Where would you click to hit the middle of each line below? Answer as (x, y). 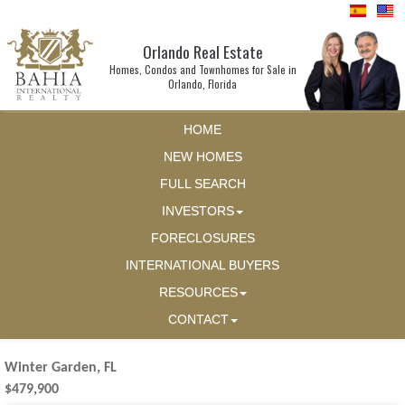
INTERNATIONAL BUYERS (202, 266)
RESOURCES (198, 293)
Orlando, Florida (202, 84)
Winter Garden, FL (61, 368)
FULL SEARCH (202, 184)
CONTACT (198, 320)
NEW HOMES (202, 157)
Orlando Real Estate (202, 52)
